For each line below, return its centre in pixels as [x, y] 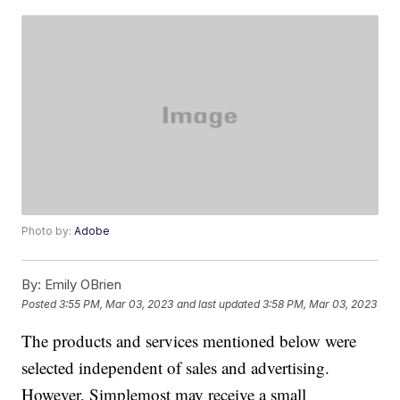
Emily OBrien [82, 285]
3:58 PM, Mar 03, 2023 [320, 304]
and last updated [219, 304]
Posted [41, 304]
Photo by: [48, 231]
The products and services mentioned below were [189, 341]
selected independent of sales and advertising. [176, 368]
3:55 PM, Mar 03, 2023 [117, 304]
